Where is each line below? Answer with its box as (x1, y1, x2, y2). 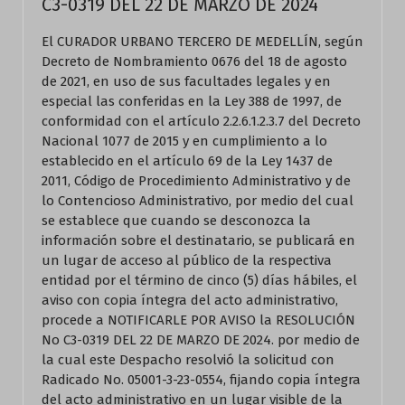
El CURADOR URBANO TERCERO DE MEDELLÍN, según (42, 33, 363, 50)
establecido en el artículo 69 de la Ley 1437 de (42, 153, 333, 169)
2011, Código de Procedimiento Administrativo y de (42, 173, 351, 189)
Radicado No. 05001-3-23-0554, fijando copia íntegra (42, 372, 361, 388)
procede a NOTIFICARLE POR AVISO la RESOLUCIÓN (42, 312, 355, 328)
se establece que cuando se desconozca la (42, 212, 311, 229)
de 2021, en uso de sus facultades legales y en (42, 73, 331, 89)
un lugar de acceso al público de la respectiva (42, 252, 332, 268)
